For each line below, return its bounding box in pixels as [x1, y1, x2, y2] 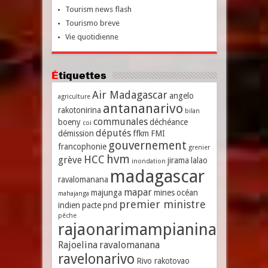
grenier [188, 144, 210, 151]
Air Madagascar [92, 89, 167, 101]
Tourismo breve [65, 19, 120, 28]
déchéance [149, 117, 188, 127]
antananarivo [102, 101, 183, 116]
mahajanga [57, 190, 89, 197]
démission [57, 129, 94, 138]
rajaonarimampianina [57, 220, 217, 239]
